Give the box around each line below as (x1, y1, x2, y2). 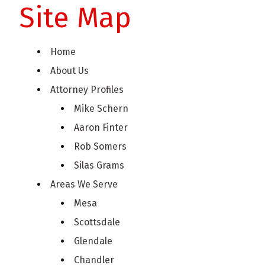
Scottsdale (74, 216, 121, 228)
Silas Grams (74, 159, 125, 171)
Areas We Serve (50, 178, 118, 190)
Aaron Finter (74, 121, 128, 133)
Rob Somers (74, 140, 127, 152)
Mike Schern (74, 102, 129, 114)
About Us (50, 64, 89, 76)
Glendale (74, 235, 113, 247)
